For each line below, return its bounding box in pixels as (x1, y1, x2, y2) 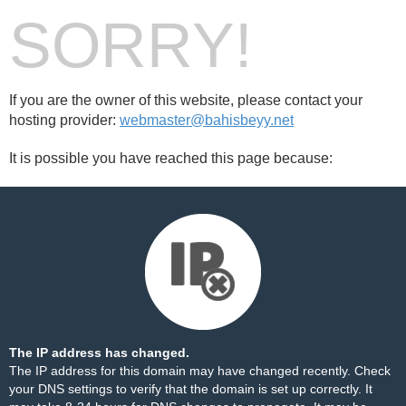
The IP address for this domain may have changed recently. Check (9, 363, 391, 378)
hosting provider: (9, 112, 120, 128)
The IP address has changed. (9, 345, 189, 360)
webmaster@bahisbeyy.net (120, 112, 294, 128)
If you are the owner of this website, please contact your (9, 92, 362, 108)
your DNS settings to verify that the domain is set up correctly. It (9, 382, 372, 396)
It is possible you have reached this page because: (9, 150, 333, 166)
